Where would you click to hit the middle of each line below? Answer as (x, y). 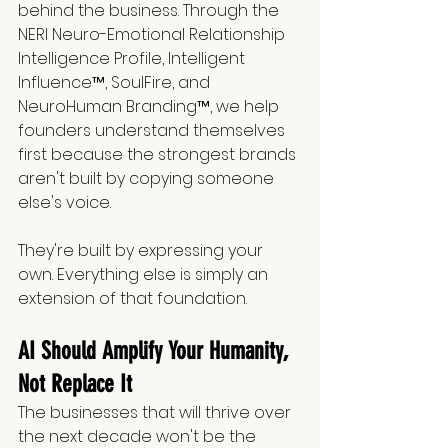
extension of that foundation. (132, 299)
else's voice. (64, 203)
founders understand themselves (153, 131)
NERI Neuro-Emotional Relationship (153, 35)
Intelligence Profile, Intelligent (133, 59)
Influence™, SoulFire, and (116, 83)
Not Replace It (75, 384)
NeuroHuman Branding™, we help (150, 107)
